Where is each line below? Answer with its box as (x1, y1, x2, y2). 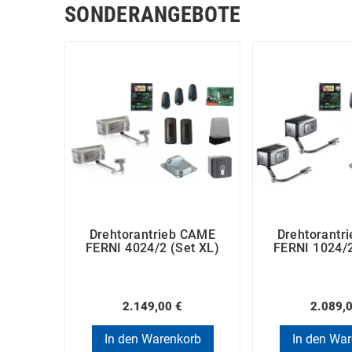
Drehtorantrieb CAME (89, 227, 216, 243)
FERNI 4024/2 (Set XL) (85, 240, 220, 256)
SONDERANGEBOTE (64, 2, 241, 28)
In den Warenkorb (104, 331, 201, 346)
